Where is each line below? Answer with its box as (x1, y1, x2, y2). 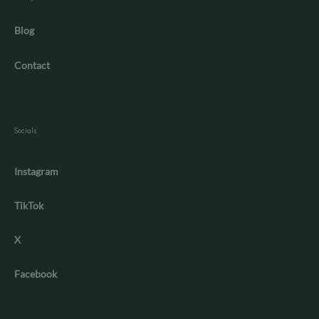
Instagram (14, 165, 58, 178)
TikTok (14, 199, 43, 212)
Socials (14, 127, 36, 135)
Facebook (14, 268, 57, 281)
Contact (14, 59, 50, 72)
